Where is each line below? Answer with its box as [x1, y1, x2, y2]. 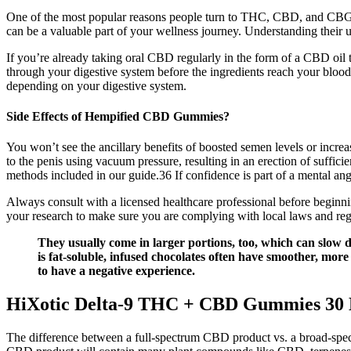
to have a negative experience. [38, 264, 195, 278]
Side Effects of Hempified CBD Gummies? [6, 109, 230, 123]
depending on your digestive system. [6, 78, 186, 92]
